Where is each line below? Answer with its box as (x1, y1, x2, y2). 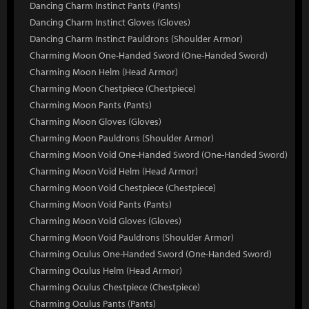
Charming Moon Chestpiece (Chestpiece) (30, 82, 196, 94)
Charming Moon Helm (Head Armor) (30, 66, 178, 78)
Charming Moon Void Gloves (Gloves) (30, 215, 181, 227)
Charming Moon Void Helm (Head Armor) (30, 165, 198, 177)
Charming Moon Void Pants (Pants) (30, 198, 172, 210)
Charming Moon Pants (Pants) (30, 99, 152, 111)
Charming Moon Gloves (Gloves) (30, 115, 161, 128)
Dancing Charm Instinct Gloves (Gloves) (30, 16, 190, 28)
